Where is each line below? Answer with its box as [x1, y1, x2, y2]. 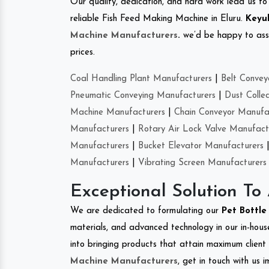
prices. [70, 47, 95, 57]
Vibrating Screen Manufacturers [138, 158, 267, 168]
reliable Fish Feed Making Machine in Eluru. [70, 14, 246, 23]
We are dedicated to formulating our [70, 206, 222, 216]
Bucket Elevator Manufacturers [138, 141, 264, 151]
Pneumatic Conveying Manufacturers [70, 91, 216, 100]
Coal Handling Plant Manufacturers [70, 74, 212, 83]
